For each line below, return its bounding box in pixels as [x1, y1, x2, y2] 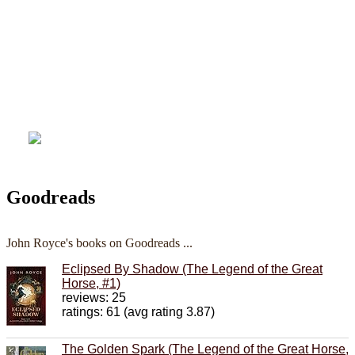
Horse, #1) [62, 277, 120, 291]
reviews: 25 [62, 291, 126, 305]
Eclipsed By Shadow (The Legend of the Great [62, 262, 323, 277]
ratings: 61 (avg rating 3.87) [62, 305, 215, 319]
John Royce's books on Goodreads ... [6, 236, 193, 250]
